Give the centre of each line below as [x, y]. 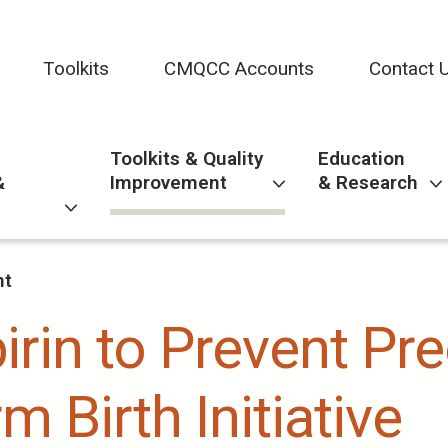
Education [361, 159]
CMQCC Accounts [239, 68]
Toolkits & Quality [187, 159]
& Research [367, 183]
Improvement [169, 183]
